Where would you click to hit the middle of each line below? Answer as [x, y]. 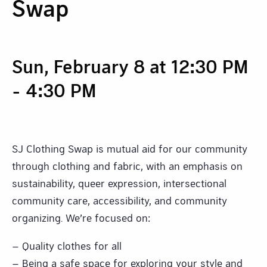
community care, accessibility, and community [119, 200]
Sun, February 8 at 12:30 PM [130, 66]
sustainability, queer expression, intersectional [119, 183]
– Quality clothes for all [67, 245]
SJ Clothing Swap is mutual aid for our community [130, 148]
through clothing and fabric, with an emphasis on [127, 165]
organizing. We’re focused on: [81, 217]
